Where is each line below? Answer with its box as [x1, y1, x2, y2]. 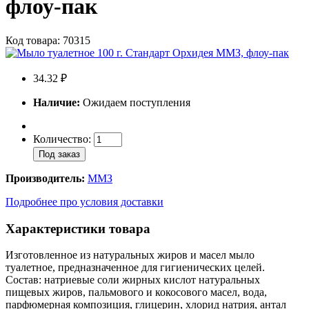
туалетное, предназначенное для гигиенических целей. [6, 261, 265, 274]
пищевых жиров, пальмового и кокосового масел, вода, [6, 286, 267, 299]
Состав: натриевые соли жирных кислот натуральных [6, 274, 260, 286]
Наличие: [33, 96, 80, 108]
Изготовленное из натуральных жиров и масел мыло [6, 249, 255, 261]
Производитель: [6, 172, 85, 184]
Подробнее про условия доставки [6, 195, 163, 208]
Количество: [33, 132, 94, 145]
